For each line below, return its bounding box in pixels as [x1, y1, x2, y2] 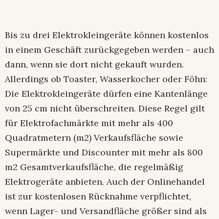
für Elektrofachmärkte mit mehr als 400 [5, 117, 173, 129]
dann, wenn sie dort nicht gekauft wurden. [5, 58, 184, 70]
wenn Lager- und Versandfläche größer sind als [5, 205, 207, 217]
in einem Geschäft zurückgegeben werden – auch [5, 44, 214, 55]
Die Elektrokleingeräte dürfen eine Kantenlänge [5, 88, 208, 99]
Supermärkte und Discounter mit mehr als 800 [5, 146, 203, 158]
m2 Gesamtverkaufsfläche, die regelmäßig [5, 161, 183, 173]
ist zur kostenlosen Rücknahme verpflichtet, [5, 190, 191, 202]
